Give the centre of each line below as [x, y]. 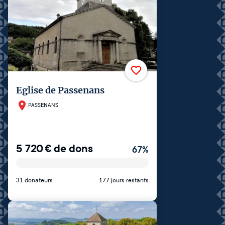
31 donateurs [34, 180]
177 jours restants [124, 180]
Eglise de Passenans [60, 90]
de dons [73, 148]
